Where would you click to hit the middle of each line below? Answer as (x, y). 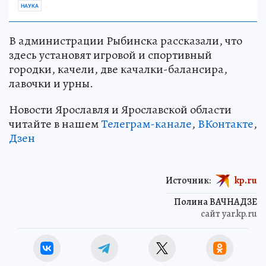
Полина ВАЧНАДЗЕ (216, 202)
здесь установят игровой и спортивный (110, 55)
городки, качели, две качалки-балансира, (118, 69)
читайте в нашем (55, 124)
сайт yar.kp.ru (229, 214)
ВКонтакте (226, 124)
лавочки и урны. (51, 84)
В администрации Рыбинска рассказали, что (126, 41)
